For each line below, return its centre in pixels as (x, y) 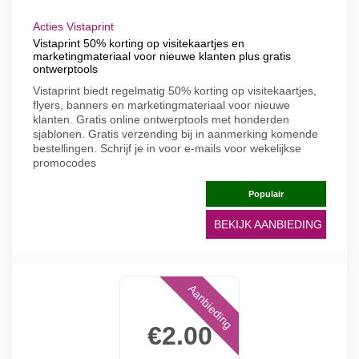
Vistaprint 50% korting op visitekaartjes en (139, 43)
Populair (266, 194)
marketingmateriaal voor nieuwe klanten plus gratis (162, 56)
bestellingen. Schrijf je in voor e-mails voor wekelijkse (167, 148)
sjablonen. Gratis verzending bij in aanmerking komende (175, 134)
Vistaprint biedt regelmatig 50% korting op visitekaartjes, (175, 91)
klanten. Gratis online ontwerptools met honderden (161, 119)
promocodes (65, 163)
